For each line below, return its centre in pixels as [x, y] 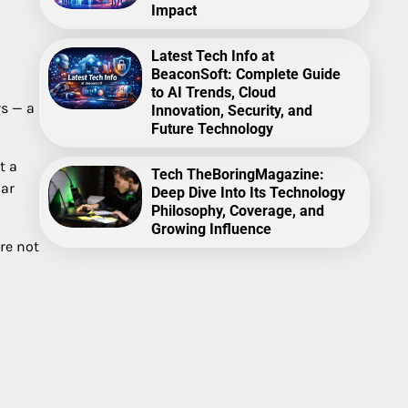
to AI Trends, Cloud [213, 92]
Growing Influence [211, 229]
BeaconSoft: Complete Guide [245, 74]
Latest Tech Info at [212, 56]
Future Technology [212, 128]
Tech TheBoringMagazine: [237, 174]
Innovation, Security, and [231, 110]
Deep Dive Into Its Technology [248, 192]
